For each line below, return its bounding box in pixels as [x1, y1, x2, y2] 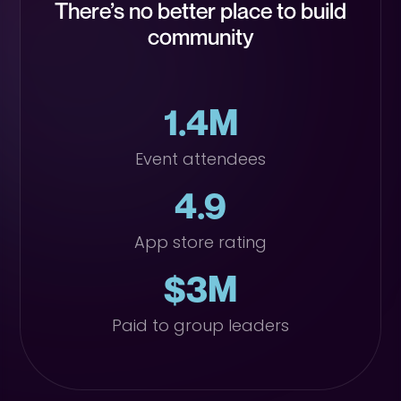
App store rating [134, 231, 267, 253]
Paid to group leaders [112, 314, 289, 337]
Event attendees [135, 148, 266, 170]
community [147, 23, 254, 50]
